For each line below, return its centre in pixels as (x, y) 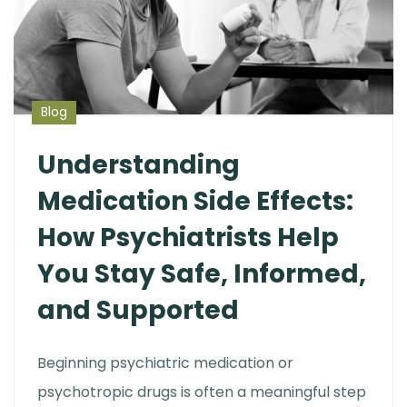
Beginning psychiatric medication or (165, 362)
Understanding (139, 164)
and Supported (138, 310)
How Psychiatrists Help (188, 237)
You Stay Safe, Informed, (202, 273)
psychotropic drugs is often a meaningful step (202, 392)
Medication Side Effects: (195, 201)
